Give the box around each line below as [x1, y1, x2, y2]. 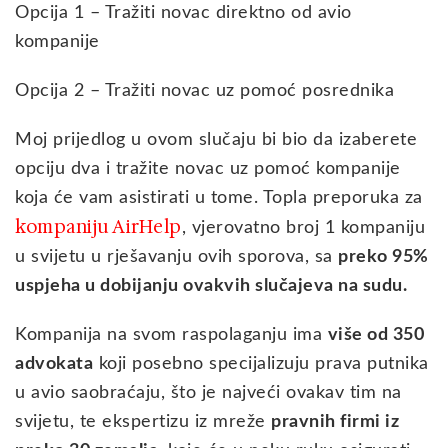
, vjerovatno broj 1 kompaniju [181, 218, 425, 237]
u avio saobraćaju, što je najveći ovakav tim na [15, 383, 402, 402]
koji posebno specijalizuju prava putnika [93, 354, 429, 373]
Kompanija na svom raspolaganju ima [15, 325, 328, 344]
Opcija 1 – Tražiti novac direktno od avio [15, 3, 352, 22]
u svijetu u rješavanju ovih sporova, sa [15, 247, 338, 266]
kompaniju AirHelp [15, 214, 182, 239]
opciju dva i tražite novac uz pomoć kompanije [15, 159, 401, 178]
